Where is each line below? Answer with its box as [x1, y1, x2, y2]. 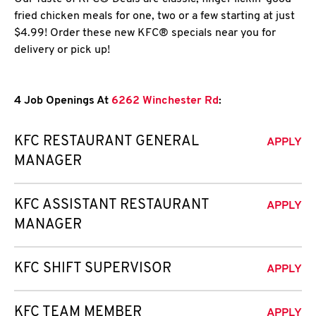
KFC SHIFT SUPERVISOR [14, 262, 171, 276]
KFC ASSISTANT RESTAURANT [14, 198, 209, 212]
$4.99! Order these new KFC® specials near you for [14, 28, 276, 39]
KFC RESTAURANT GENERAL [14, 135, 199, 149]
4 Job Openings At [14, 95, 109, 107]
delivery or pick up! [14, 44, 110, 56]
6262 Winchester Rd [109, 95, 219, 107]
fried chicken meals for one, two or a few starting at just [14, 11, 295, 22]
